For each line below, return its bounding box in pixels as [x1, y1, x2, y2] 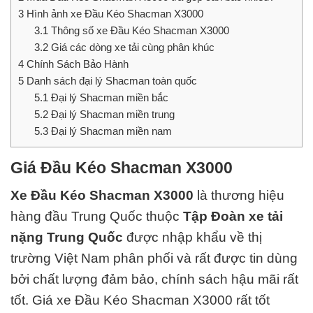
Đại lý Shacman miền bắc [48, 92, 168, 104]
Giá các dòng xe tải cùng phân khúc [48, 41, 214, 54]
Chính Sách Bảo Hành [24, 58, 129, 71]
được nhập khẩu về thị [126, 230, 262, 245]
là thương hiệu [197, 188, 284, 203]
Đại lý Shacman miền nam [48, 125, 172, 138]
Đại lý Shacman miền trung [48, 108, 175, 121]
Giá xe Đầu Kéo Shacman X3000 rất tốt [29, 293, 270, 308]
